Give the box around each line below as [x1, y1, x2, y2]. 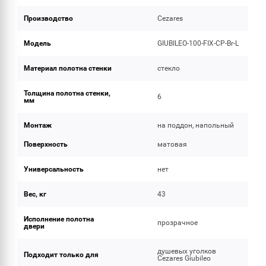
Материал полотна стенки [24, 64, 112, 72]
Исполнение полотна [24, 215, 94, 223]
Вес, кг [24, 190, 46, 198]
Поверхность [24, 140, 68, 148]
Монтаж [24, 121, 52, 129]
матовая [157, 140, 188, 148]
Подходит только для [24, 251, 99, 259]
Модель [24, 39, 51, 47]
